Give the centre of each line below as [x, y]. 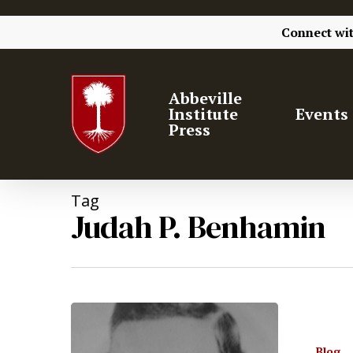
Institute [204, 114]
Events [321, 114]
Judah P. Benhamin [198, 227]
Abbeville [206, 98]
